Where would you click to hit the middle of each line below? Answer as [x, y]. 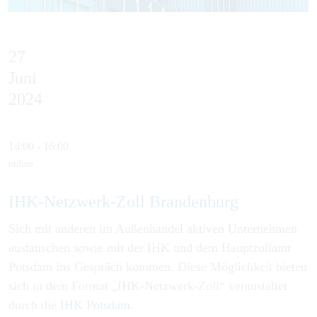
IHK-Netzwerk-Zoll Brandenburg [123, 202]
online [21, 164]
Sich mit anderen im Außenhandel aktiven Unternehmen [153, 229]
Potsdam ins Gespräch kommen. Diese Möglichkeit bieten [158, 267]
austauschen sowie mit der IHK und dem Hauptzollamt [150, 248]
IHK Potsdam [95, 305]
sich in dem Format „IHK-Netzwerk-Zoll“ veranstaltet [148, 286]
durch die [34, 305]
